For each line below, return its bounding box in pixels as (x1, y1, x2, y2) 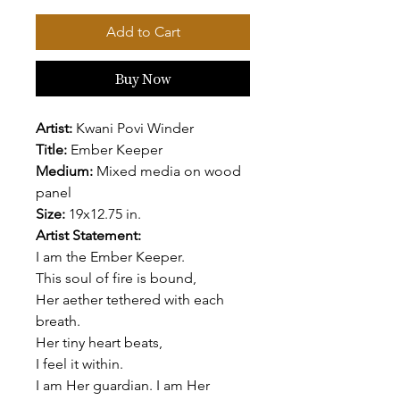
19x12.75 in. (69, 204, 145, 222)
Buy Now (114, 68, 171, 87)
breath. (36, 312, 80, 329)
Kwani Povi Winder (76, 119, 194, 137)
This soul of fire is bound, (36, 269, 196, 287)
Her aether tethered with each (36, 290, 224, 308)
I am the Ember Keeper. (36, 247, 188, 265)
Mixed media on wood (96, 162, 241, 179)
